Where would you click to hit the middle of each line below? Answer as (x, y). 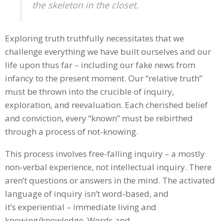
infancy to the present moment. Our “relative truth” (104, 78)
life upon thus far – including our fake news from (100, 65)
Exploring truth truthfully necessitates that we (94, 38)
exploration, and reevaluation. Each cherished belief (106, 105)
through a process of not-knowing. (72, 131)
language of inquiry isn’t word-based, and (87, 194)
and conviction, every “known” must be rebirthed (99, 118)
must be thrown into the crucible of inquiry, (90, 91)
